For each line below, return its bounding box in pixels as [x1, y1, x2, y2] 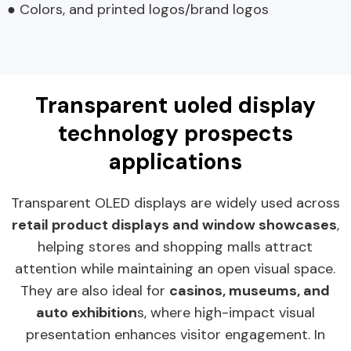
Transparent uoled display [34, 90, 316, 120]
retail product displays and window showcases [11, 215, 337, 234]
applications [108, 147, 242, 176]
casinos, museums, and [169, 280, 331, 300]
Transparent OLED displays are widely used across [10, 193, 340, 212]
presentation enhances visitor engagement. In [25, 324, 325, 344]
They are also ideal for [20, 280, 170, 300]
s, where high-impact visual [136, 302, 315, 322]
